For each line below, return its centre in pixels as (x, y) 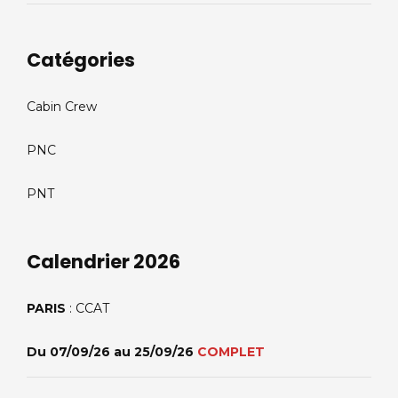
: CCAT (88, 309)
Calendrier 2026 (103, 261)
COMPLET (231, 352)
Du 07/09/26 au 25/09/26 (112, 352)
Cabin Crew (62, 106)
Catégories (81, 60)
